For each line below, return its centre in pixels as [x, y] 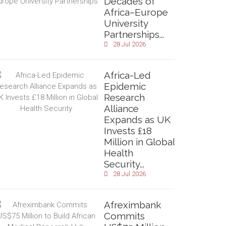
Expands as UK [137, 120]
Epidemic [125, 86]
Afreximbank [132, 205]
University [126, 23]
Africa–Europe [136, 12]
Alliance [121, 108]
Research [124, 97]
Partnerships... [134, 34]
